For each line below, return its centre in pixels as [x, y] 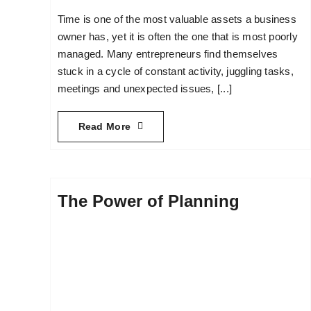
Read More [104, 126]
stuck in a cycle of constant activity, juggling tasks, [175, 71]
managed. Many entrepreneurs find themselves [168, 53]
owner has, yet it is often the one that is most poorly [177, 36]
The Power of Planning [148, 201]
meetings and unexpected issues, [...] [145, 88]
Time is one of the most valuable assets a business [177, 19]
